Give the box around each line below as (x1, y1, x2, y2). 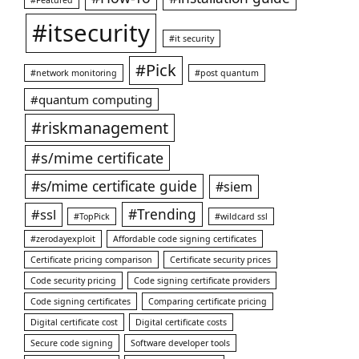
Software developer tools (131, 337, 231, 349)
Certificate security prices (170, 253, 272, 265)
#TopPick (74, 210, 111, 222)
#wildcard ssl (214, 210, 268, 222)
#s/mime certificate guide (30, 176, 197, 196)
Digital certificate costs (135, 316, 228, 328)
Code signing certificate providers (134, 274, 271, 286)
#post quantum (195, 67, 260, 79)
